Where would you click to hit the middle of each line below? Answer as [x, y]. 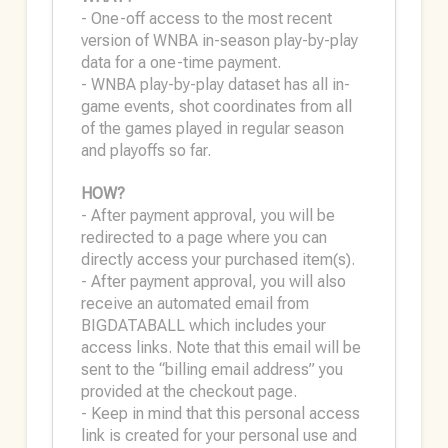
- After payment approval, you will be [207, 215]
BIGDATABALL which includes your [203, 325]
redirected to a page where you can [203, 237]
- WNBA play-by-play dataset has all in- [215, 84]
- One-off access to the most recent [206, 18]
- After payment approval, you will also [213, 281]
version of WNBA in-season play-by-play [219, 40]
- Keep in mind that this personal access [220, 413]
